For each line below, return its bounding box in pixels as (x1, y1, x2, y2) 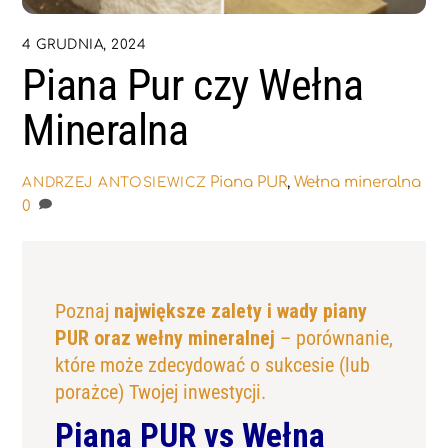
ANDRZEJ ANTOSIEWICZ (22, 174, 207, 190)
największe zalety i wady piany (113, 298, 367, 323)
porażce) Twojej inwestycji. (54, 379, 266, 404)
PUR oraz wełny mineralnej (54, 325, 275, 350)
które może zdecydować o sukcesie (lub (54, 352, 370, 377)
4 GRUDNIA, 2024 (22, 37, 147, 53)
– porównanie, (274, 325, 393, 350)
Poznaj (54, 298, 114, 323)
